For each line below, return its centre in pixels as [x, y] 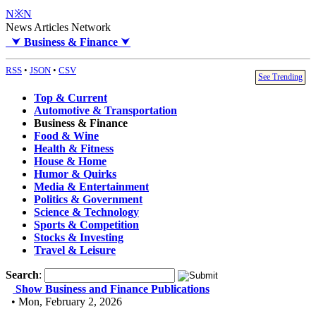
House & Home [70, 162]
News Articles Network [58, 27]
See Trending [280, 77]
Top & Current [71, 98]
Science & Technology [86, 212]
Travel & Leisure [75, 250]
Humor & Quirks [75, 174]
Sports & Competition [86, 225]
